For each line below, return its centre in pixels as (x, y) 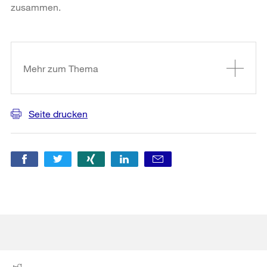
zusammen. (36, 7)
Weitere (33, 32)
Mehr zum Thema (61, 68)
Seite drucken (58, 114)
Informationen (52, 48)
